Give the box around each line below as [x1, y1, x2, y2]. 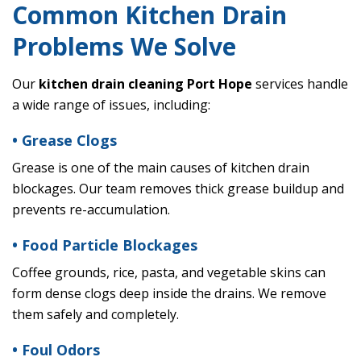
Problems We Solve [12, 30, 236, 64]
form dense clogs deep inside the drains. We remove [12, 284, 326, 303]
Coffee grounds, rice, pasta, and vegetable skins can [12, 263, 326, 282]
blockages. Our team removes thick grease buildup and [12, 180, 344, 198]
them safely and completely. [12, 305, 179, 324]
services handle [252, 75, 348, 93]
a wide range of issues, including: [12, 96, 210, 114]
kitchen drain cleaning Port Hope [39, 75, 252, 93]
